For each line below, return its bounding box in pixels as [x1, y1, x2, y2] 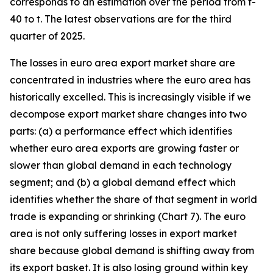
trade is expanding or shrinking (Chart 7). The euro [10, 210, 246, 222]
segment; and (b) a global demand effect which [10, 176, 236, 188]
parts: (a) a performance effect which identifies [10, 125, 232, 137]
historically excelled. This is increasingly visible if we [10, 91, 251, 103]
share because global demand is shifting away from [10, 244, 254, 257]
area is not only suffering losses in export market [10, 227, 237, 239]
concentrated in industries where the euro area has [10, 74, 250, 86]
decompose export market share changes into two [10, 108, 247, 120]
